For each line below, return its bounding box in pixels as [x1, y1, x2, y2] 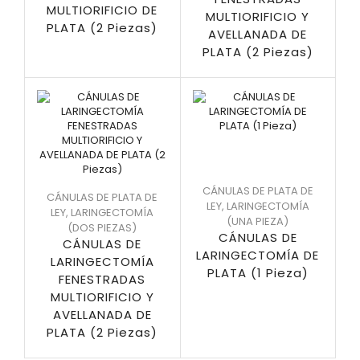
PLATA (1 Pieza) [207, 264, 309, 281]
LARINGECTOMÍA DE [196, 247, 320, 264]
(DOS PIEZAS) [67, 220, 137, 235]
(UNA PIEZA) [227, 214, 289, 229]
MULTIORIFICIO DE [47, 2, 158, 18]
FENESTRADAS [59, 271, 146, 288]
